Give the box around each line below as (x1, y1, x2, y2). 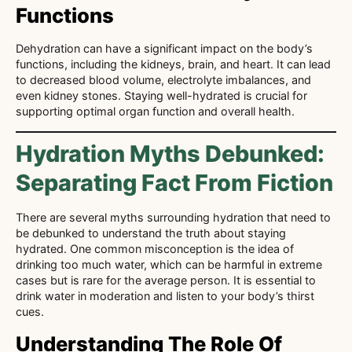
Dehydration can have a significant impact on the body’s (16, 42, 313, 56)
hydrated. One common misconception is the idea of (16, 241, 294, 255)
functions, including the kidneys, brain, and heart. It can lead (16, 57, 331, 71)
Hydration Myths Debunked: (16, 139, 324, 167)
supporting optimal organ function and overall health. (16, 104, 295, 119)
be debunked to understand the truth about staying (16, 225, 286, 240)
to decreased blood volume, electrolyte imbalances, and (16, 73, 311, 87)
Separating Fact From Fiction (16, 168, 333, 196)
